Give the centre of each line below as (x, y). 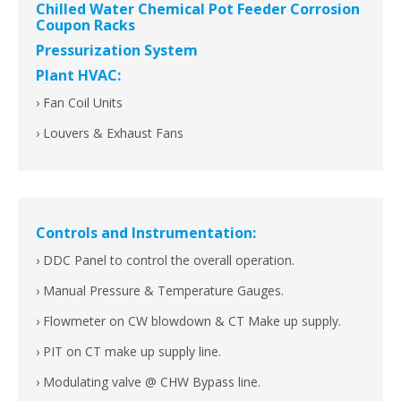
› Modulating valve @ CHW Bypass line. (148, 382)
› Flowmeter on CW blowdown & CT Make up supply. (188, 321)
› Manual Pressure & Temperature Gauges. (160, 291)
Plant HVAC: (78, 76)
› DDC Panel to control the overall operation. (165, 260)
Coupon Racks (85, 26)
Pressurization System (117, 51)
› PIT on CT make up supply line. (128, 352)
